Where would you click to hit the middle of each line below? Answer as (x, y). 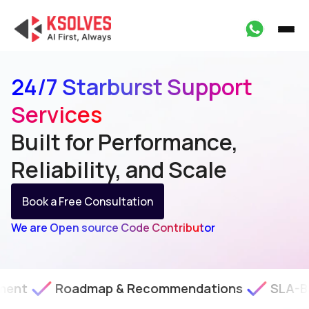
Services (57, 114)
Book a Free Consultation (88, 201)
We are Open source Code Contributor (113, 228)
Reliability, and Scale (119, 170)
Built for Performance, (124, 142)
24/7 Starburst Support (132, 87)
